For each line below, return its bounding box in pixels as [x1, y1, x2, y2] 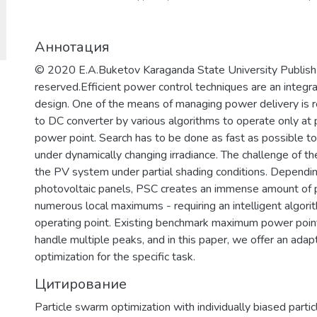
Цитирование [35, 275, 127, 294]
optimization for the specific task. [35, 249, 195, 265]
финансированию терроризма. [113, 90, 280, 105]
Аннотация [35, 38, 110, 57]
